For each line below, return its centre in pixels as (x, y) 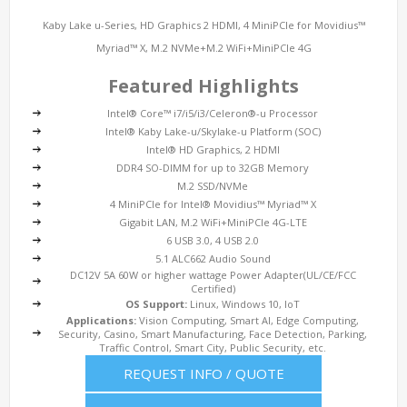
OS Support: (156, 304)
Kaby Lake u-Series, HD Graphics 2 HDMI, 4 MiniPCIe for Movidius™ (203, 25)
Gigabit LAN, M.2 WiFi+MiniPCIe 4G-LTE (213, 222)
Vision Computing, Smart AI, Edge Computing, (248, 320)
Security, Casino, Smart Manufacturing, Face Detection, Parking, (213, 334)
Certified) (213, 288)
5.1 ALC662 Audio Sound (213, 258)
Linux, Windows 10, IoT (243, 304)
